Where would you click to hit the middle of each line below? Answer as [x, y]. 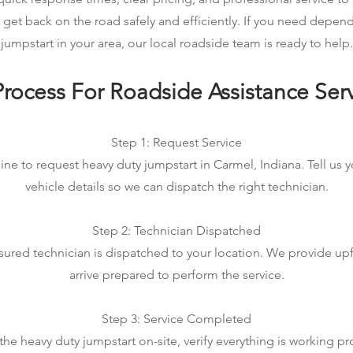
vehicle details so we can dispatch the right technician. [176, 186]
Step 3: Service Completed [176, 319]
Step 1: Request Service [176, 142]
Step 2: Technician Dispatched [176, 230]
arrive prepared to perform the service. [176, 275]
